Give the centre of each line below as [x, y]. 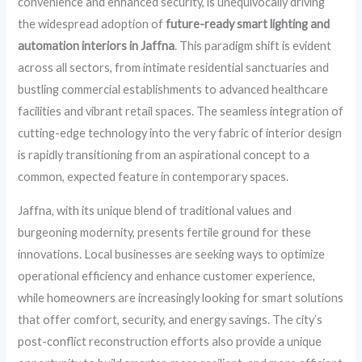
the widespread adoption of [92, 24]
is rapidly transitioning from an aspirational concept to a [164, 155]
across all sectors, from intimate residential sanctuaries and [174, 67]
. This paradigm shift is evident [253, 46]
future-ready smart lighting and [248, 24]
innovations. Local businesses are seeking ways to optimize [172, 254]
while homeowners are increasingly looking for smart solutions [181, 297]
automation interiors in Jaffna [97, 46]
